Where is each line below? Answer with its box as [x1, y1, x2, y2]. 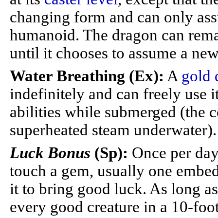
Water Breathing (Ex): [10, 67, 164, 85]
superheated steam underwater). [10, 121, 217, 139]
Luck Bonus [10, 144, 94, 162]
